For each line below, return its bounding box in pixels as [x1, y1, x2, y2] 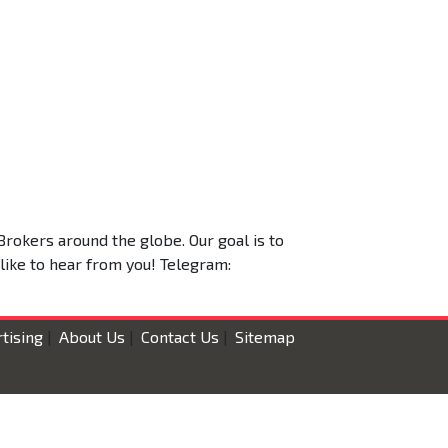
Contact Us [141, 327, 219, 346]
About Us [59, 327, 125, 346]
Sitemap [235, 327, 295, 346]
